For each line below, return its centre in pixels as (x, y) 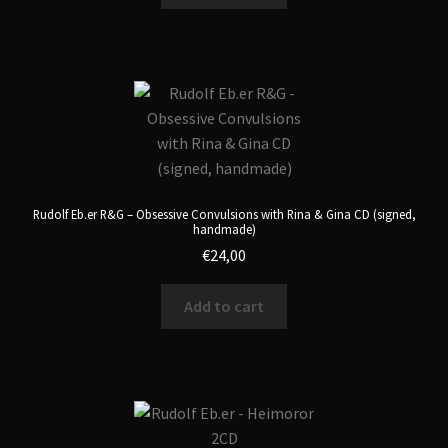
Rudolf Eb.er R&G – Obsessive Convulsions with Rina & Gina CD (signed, (224, 213)
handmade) (224, 228)
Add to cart (224, 306)
